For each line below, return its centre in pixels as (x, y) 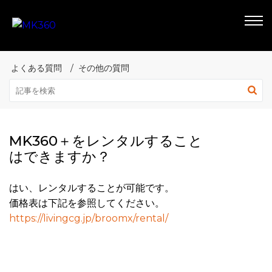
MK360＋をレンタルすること (106, 141)
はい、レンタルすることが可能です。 (92, 188)
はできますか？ (60, 157)
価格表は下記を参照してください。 (87, 203)
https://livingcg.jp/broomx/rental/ (89, 218)
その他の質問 (104, 68)
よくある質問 (36, 68)
